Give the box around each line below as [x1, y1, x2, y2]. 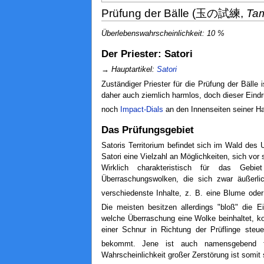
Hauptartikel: [111, 65, 157, 74]
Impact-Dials [120, 105, 163, 114]
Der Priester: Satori [101, 48, 193, 60]
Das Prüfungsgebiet [101, 124, 194, 136]
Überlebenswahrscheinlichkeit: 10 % [101, 29, 225, 38]
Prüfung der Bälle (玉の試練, [101, 7, 246, 20]
